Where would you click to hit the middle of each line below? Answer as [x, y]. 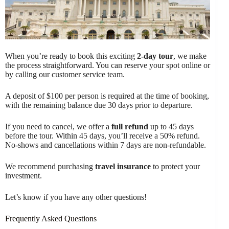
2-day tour [155, 56]
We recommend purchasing [50, 166]
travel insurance [123, 166]
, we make [190, 56]
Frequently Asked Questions [51, 218]
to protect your [175, 166]
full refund [130, 126]
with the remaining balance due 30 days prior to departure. [99, 105]
